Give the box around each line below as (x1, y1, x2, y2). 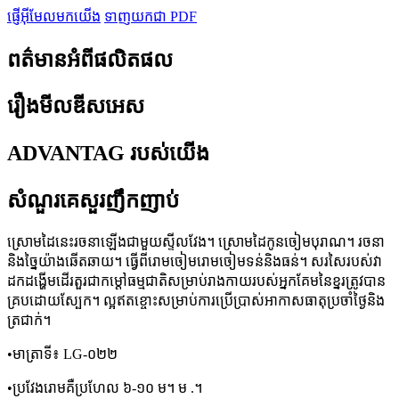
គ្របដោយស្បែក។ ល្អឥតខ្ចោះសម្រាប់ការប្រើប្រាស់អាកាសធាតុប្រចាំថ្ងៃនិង (7, 293, 385, 309)
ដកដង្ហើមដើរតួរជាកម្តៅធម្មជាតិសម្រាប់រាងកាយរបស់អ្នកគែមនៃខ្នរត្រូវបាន (7, 273, 386, 289)
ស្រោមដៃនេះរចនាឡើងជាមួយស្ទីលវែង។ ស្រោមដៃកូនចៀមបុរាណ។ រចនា (7, 234, 385, 250)
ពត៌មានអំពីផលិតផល (7, 47, 173, 71)
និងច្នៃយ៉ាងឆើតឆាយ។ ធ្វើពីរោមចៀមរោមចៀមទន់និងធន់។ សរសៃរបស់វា (7, 254, 382, 270)
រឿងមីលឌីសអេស (7, 94, 144, 118)
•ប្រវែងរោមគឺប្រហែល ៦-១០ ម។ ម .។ (7, 380, 202, 396)
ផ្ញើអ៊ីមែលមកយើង (7, 8, 101, 24)
